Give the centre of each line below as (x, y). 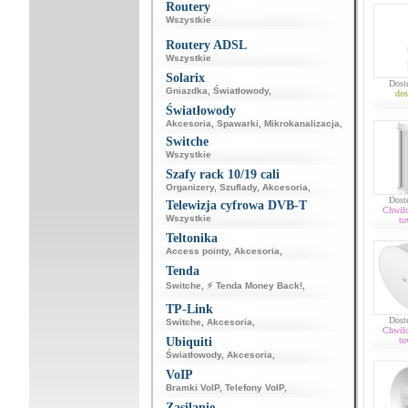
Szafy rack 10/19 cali (222, 174)
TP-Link (189, 309)
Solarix (185, 78)
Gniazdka (186, 91)
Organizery (189, 187)
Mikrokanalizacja (301, 123)
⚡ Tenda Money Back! (254, 286)
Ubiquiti (189, 342)
